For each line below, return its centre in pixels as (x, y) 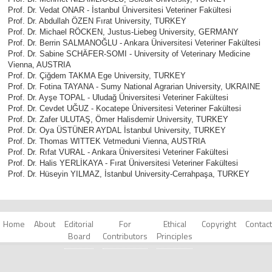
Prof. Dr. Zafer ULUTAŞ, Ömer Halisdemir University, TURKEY (118, 119)
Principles (175, 236)
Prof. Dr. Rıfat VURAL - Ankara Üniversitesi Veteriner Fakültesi (118, 152)
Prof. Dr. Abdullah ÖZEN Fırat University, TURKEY (97, 21)
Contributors (125, 236)
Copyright (219, 223)
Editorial (79, 223)
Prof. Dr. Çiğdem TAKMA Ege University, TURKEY (97, 75)
